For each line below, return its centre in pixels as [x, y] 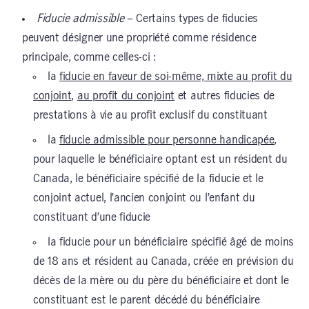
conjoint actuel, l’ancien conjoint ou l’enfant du [144, 198]
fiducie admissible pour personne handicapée [167, 140]
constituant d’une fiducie [92, 218]
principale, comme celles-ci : [89, 58]
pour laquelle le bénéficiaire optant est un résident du [160, 160]
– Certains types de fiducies [191, 19]
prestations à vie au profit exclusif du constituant [150, 116]
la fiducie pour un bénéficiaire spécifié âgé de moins [171, 242]
